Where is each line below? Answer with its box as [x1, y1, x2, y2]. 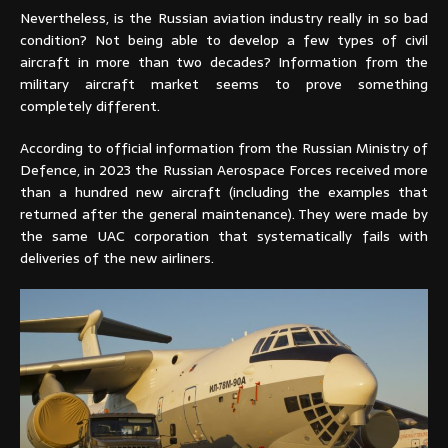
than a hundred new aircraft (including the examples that [20, 181, 428, 204]
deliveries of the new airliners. [20, 247, 214, 270]
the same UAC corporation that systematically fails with [20, 225, 428, 248]
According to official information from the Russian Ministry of [20, 137, 428, 160]
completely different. [20, 95, 160, 118]
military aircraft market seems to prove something [20, 73, 428, 96]
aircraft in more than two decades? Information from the [20, 51, 428, 74]
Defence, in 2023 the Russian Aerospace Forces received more [20, 159, 428, 182]
